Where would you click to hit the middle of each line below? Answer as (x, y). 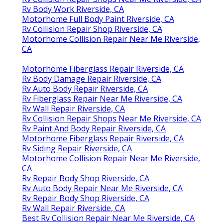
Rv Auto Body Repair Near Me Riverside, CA (102, 188)
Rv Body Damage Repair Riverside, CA (92, 78)
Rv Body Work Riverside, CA (73, 9)
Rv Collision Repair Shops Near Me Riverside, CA (111, 118)
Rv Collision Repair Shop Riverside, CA (92, 29)
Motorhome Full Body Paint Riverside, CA (98, 19)
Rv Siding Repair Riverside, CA (77, 148)
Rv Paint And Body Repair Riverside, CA (94, 128)
